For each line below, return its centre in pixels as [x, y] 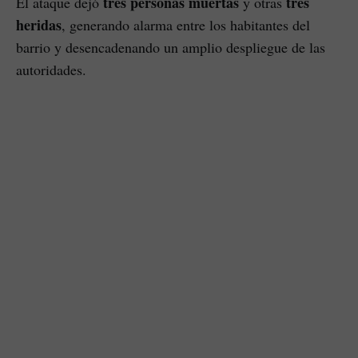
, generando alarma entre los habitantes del [186, 25]
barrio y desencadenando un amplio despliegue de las [171, 48]
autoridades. [51, 70]
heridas [39, 25]
